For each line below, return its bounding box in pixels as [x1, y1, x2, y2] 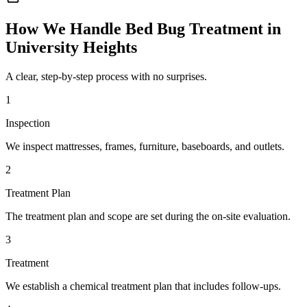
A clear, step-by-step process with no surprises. [5, 71, 207, 83]
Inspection [5, 117, 50, 130]
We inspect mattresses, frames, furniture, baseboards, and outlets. [5, 140, 284, 153]
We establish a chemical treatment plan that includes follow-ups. [5, 280, 281, 293]
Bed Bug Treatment [125, 20, 263, 38]
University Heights [5, 38, 137, 57]
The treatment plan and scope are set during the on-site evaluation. [5, 210, 291, 223]
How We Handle [5, 20, 125, 38]
